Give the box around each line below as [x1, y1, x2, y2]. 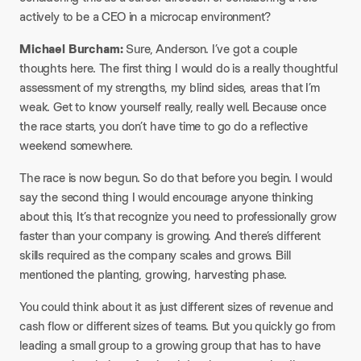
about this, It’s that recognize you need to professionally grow [19, 208, 337, 225]
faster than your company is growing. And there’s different [19, 227, 321, 244]
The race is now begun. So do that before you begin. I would [19, 169, 333, 186]
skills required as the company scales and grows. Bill [19, 247, 291, 263]
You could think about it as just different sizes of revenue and [19, 298, 334, 315]
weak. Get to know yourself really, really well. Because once [19, 98, 326, 115]
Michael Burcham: [19, 40, 123, 57]
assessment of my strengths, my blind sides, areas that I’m [19, 79, 320, 96]
